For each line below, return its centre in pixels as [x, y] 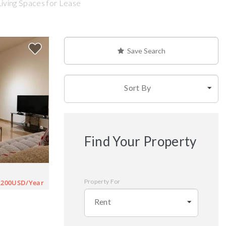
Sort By [138, 88]
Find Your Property [140, 141]
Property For [102, 181]
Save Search [145, 51]
